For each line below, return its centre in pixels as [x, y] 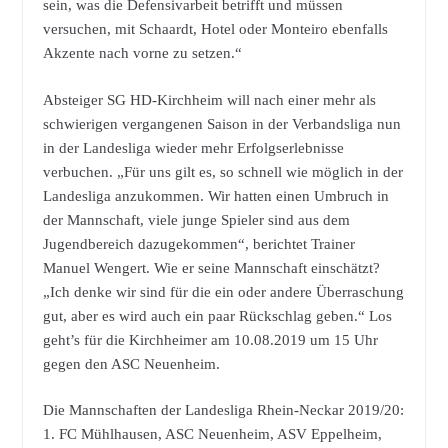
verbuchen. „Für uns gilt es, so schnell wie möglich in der [222, 171]
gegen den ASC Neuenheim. [131, 363]
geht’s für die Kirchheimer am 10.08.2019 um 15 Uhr [210, 339]
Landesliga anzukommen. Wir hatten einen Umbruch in [215, 195]
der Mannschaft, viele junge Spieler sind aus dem [196, 219]
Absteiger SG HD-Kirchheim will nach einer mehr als [209, 99]
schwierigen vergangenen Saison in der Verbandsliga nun [221, 123]
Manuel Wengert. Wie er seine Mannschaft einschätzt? [211, 267]
